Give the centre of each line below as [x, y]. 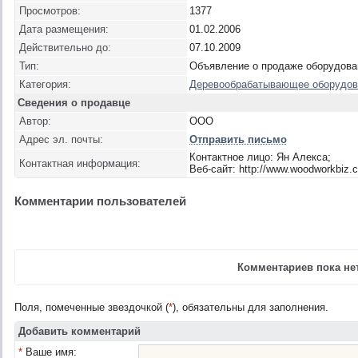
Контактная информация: [80, 163]
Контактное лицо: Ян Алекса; [260, 157]
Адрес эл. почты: [61, 139]
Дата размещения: [64, 29]
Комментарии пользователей [100, 201]
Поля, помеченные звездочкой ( [91, 307]
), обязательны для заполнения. [251, 307]
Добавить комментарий [80, 331]
